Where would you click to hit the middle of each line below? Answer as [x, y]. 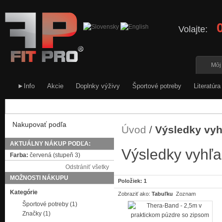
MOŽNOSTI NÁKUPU [39, 178]
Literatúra [207, 86]
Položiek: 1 [132, 181]
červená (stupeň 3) [54, 155]
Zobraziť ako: [134, 194]
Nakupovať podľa [39, 124]
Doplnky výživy [98, 86]
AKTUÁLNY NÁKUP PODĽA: [50, 144]
